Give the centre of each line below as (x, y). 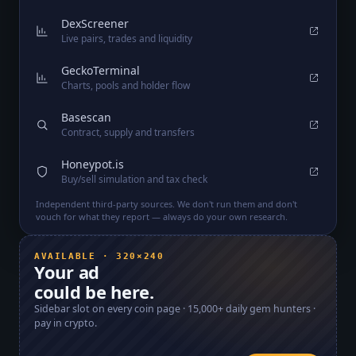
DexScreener (95, 24)
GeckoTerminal (101, 71)
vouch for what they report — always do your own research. (162, 217)
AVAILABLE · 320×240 (99, 256)
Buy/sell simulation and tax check (134, 180)
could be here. (94, 292)
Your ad (67, 272)
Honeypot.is (93, 164)
